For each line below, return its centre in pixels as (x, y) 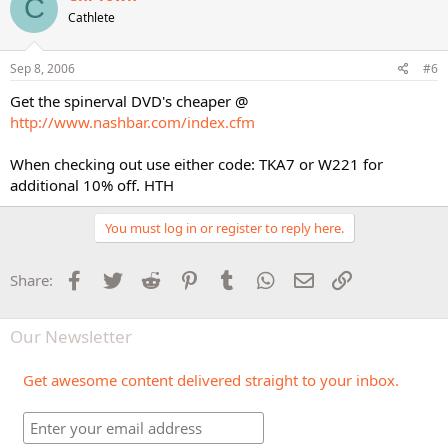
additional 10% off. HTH (92, 185)
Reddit (185, 278)
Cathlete (91, 17)
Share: (31, 280)
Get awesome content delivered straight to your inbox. (210, 380)
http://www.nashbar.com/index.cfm (132, 122)
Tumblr (264, 278)
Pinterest (232, 278)
